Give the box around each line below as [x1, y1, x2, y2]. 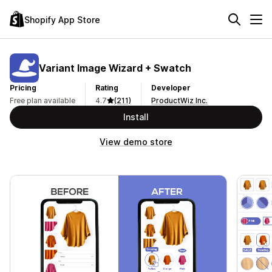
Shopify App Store [24, 14, 100, 25]
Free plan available [10, 96, 75, 105]
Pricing [10, 83, 36, 92]
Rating [95, 83, 118, 92]
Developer [151, 83, 191, 92]
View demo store [100, 137, 172, 147]
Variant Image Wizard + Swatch [39, 61, 191, 74]
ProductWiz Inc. [151, 96, 208, 105]
